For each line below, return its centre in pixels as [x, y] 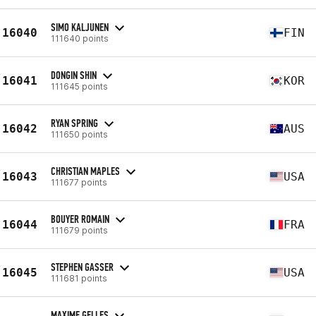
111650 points [79, 134]
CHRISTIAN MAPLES [85, 171]
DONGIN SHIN [74, 75]
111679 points [79, 230]
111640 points [80, 38]
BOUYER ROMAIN [80, 219]
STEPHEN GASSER [82, 267]
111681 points [79, 278]
